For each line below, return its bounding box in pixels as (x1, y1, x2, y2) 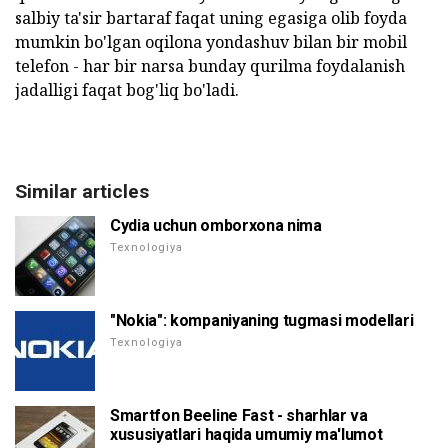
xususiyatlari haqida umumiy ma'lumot (110, 425, 383, 445)
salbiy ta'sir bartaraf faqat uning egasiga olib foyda (15, 7, 407, 30)
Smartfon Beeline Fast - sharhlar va (110, 406, 368, 426)
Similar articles (15, 180, 149, 204)
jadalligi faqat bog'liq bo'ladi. (15, 79, 239, 102)
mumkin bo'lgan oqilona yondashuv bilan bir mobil (15, 31, 407, 54)
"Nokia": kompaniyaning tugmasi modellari (110, 311, 414, 331)
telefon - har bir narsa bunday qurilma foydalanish (15, 55, 405, 78)
